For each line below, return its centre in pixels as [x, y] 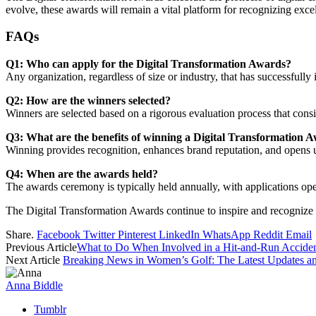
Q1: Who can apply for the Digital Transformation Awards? [148, 64]
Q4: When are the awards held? [82, 174]
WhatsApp [226, 235]
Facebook [59, 235]
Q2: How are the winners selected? [88, 101]
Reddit [268, 235]
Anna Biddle [34, 285]
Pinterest [137, 235]
